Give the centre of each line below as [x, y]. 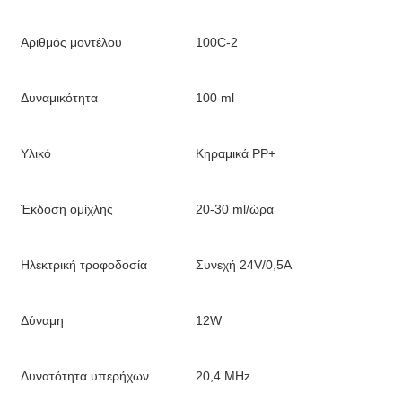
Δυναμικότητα [59, 98]
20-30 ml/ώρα [235, 209]
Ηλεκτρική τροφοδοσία [84, 265]
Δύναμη [42, 320]
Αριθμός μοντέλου [71, 42]
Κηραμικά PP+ [236, 153]
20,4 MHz [223, 376]
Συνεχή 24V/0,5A [244, 265]
